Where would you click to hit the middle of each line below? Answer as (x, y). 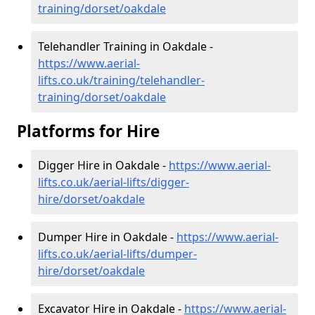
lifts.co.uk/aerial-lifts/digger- (114, 182)
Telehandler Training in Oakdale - (126, 47)
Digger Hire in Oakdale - (103, 166)
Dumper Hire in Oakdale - (107, 237)
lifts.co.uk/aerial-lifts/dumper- (117, 254)
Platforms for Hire (88, 131)
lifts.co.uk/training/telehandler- (121, 81)
